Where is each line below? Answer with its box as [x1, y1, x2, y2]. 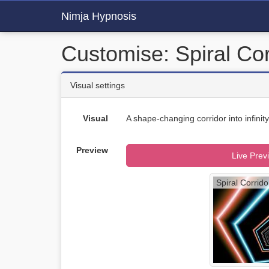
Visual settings [70, 80, 125, 90]
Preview [76, 145, 108, 155]
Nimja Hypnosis [61, 10, 136, 22]
